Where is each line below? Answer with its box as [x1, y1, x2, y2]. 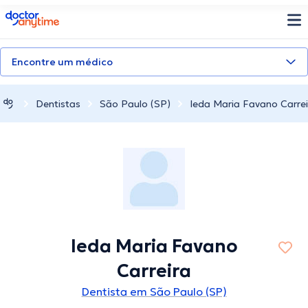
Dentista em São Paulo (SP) [81, 285, 227, 299]
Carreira [117, 260, 191, 283]
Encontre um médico [12, 56, 113, 68]
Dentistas [36, 97, 80, 110]
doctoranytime [5, 9, 82, 23]
